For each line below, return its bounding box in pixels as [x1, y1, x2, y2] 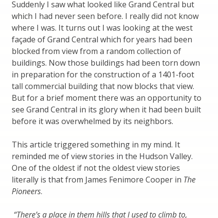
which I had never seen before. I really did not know [12, 10, 199, 21]
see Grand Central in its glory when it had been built [12, 104, 201, 115]
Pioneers [12, 185, 41, 197]
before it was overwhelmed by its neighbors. [12, 115, 173, 127]
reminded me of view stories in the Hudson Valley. [12, 150, 193, 162]
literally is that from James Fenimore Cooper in [12, 174, 183, 185]
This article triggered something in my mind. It [12, 139, 180, 150]
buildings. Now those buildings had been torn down [12, 57, 200, 68]
